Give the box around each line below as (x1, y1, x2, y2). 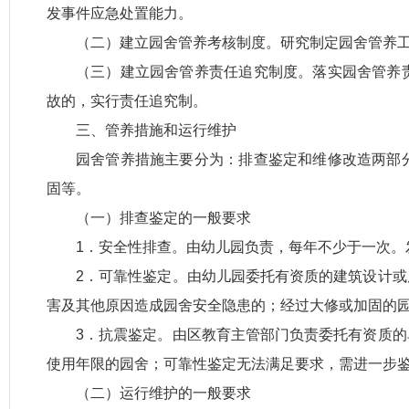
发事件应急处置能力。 (47, 5, 193, 21)
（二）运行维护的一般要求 (76, 385, 251, 401)
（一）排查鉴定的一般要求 (76, 210, 251, 225)
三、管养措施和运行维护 (76, 122, 236, 138)
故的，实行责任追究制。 (47, 93, 207, 109)
